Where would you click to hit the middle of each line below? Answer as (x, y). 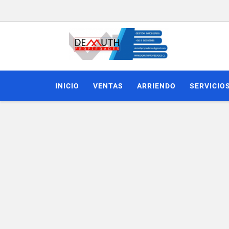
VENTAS (108, 86)
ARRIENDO (156, 86)
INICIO (67, 86)
